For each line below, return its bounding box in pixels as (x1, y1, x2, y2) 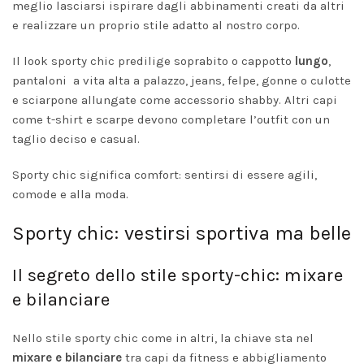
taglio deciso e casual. (12, 132, 140, 146)
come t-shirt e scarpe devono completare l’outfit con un (12, 112, 330, 127)
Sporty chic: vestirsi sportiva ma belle (12, 222, 352, 245)
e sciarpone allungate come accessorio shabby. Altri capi (12, 93, 337, 107)
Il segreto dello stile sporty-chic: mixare (12, 265, 343, 286)
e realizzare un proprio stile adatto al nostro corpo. (12, 18, 300, 32)
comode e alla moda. (12, 187, 128, 201)
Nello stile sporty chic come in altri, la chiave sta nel (12, 331, 314, 345)
